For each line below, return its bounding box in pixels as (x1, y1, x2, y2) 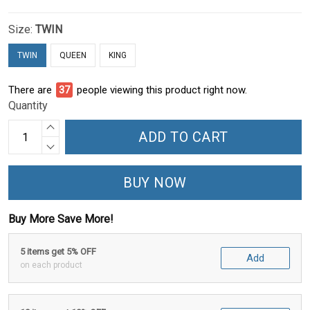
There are (8, 84, 52, 97)
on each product (20, 260, 82, 271)
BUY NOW (123, 174, 187, 192)
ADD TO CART (138, 129, 228, 146)
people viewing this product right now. (77, 84, 247, 97)
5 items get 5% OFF (20, 246, 96, 257)
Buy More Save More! (8, 212, 113, 226)
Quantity (8, 99, 48, 113)
